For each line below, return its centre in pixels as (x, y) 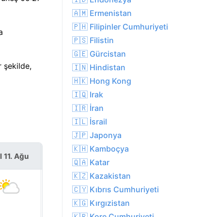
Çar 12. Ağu (73, 156)
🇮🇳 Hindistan (99, 68)
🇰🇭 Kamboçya (101, 149)
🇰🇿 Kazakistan (101, 176)
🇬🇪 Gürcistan (99, 54)
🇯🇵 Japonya (97, 135)
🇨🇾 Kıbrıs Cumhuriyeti (116, 190)
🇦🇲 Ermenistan (102, 13)
